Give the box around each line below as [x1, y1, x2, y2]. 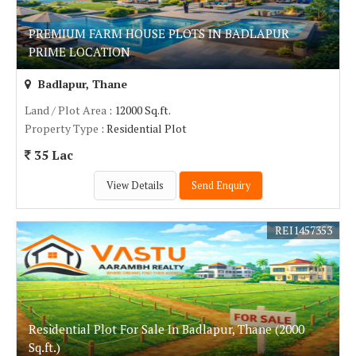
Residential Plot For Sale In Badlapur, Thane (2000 [29, 321, 304, 337]
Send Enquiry [191, 179, 250, 192]
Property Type [25, 121, 99, 136]
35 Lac [31, 147, 73, 163]
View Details [106, 179, 164, 192]
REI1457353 [275, 222, 332, 238]
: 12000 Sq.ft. [106, 103, 171, 118]
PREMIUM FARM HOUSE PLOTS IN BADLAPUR [29, 25, 289, 41]
